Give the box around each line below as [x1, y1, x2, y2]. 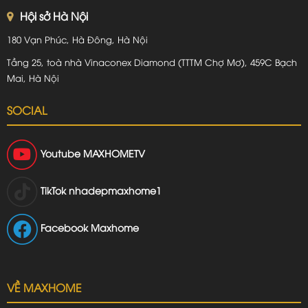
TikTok [41, 183, 66, 197]
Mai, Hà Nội [7, 71, 59, 84]
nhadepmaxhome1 [69, 183, 162, 197]
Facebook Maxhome [41, 221, 139, 234]
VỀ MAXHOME [7, 279, 82, 295]
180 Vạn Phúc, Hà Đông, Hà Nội [7, 32, 148, 45]
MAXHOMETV [83, 146, 145, 159]
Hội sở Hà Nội [20, 8, 88, 23]
